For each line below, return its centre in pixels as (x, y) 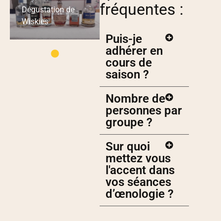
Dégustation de (48, 10)
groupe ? (129, 123)
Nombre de (135, 99)
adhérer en (134, 51)
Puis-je (124, 39)
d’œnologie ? (139, 194)
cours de (129, 63)
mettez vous (138, 159)
